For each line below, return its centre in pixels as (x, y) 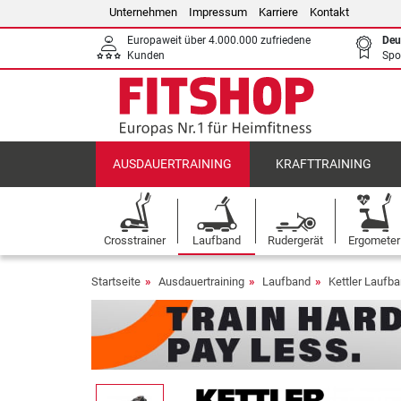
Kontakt (329, 12)
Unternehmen (143, 12)
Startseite (116, 282)
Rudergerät (295, 240)
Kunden (146, 55)
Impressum (218, 12)
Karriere (278, 12)
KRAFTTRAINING (323, 164)
